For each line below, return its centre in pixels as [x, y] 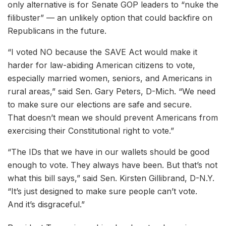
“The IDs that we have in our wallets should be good [108, 152]
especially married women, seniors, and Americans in [110, 78]
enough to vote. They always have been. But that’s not [112, 165]
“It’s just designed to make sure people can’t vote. [102, 191]
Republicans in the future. [58, 31]
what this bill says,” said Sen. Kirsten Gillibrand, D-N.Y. [111, 178]
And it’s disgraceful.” [47, 205]
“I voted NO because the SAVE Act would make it [102, 52]
